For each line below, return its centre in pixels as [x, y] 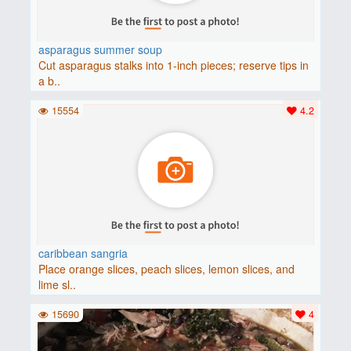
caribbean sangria [83, 253]
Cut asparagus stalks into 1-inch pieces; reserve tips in [173, 65]
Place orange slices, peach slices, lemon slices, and [166, 269]
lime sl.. [57, 285]
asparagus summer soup [100, 50]
